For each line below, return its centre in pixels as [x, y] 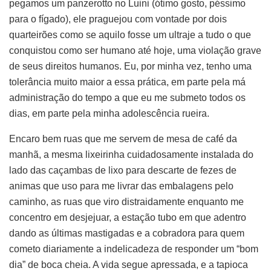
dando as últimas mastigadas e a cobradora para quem [127, 233]
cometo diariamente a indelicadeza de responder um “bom [134, 249]
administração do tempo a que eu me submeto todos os [127, 97]
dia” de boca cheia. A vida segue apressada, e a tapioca [129, 264]
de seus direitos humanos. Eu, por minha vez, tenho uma [130, 66]
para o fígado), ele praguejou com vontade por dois [118, 19]
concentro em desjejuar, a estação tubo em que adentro [128, 217]
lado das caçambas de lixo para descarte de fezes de [123, 170]
